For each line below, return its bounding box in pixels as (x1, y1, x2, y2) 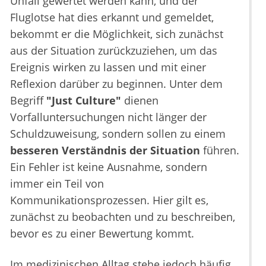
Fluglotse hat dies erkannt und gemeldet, (10, 10, 214, 25)
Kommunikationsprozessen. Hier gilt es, (10, 193, 208, 208)
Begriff (10, 93, 46, 108)
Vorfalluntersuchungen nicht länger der (10, 110, 207, 125)
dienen (121, 93, 159, 108)
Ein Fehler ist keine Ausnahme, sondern (10, 160, 207, 175)
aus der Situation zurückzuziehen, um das (10, 43, 217, 58)
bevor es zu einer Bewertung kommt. (10, 226, 194, 241)
